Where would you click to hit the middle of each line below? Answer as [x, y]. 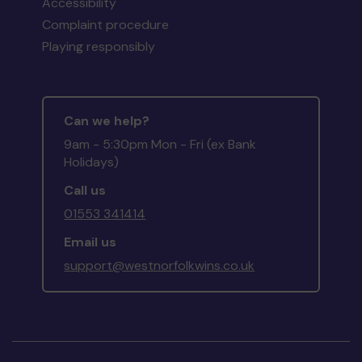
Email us [90, 242]
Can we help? [107, 121]
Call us [85, 191]
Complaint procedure [106, 25]
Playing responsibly [99, 47]
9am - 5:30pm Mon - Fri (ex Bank [160, 145]
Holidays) [92, 162]
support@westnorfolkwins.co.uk [160, 266]
